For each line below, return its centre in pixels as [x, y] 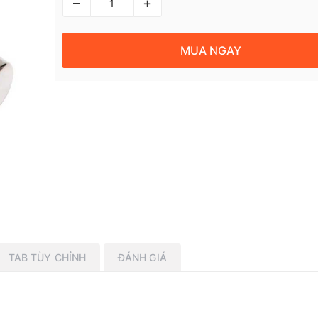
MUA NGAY [211, 50]
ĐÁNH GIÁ [142, 257]
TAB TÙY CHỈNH [47, 257]
